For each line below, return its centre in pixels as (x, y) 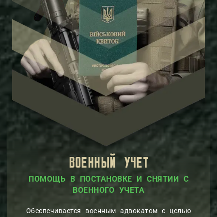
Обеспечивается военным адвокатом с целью (108, 210)
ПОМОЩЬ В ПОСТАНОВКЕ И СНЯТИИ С (108, 179)
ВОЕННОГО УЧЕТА (108, 190)
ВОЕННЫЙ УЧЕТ (108, 163)
